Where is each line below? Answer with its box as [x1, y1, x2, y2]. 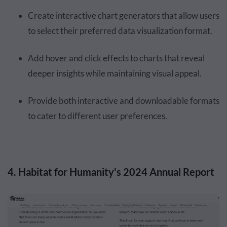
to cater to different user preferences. [28, 110, 167, 122]
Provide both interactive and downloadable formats [28, 95, 219, 106]
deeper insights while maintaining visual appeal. [28, 68, 202, 79]
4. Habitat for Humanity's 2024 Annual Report [8, 166, 214, 178]
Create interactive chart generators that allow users [28, 10, 219, 21]
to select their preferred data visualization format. [28, 25, 212, 36]
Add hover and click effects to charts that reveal [28, 53, 205, 64]
